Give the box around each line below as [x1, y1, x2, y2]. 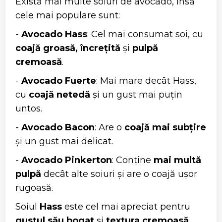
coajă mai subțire [124, 122, 207, 133]
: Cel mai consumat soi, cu [87, 29, 204, 40]
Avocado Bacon [21, 122, 95, 133]
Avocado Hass [21, 29, 88, 40]
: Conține [112, 155, 154, 166]
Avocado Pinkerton [21, 155, 112, 166]
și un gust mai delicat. [15, 136, 113, 147]
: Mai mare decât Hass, [96, 75, 197, 87]
